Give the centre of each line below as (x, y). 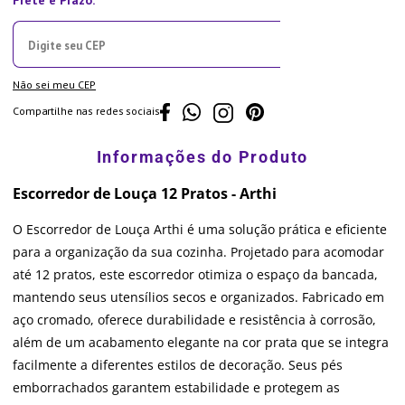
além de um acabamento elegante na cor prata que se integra (201, 343)
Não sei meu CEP (54, 85)
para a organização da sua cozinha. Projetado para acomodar (198, 252)
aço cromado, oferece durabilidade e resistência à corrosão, (194, 320)
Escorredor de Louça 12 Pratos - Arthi (145, 194)
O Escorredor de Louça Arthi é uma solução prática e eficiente (200, 230)
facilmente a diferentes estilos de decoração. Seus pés (178, 365)
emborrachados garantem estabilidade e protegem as (176, 388)
